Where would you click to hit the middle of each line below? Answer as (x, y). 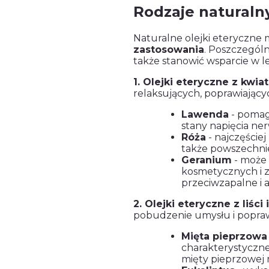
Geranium (207, 160)
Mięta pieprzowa (224, 237)
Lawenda (205, 115)
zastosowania (169, 50)
